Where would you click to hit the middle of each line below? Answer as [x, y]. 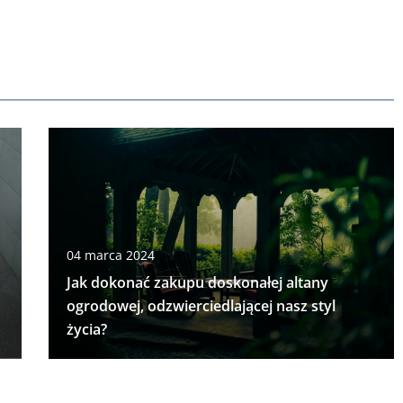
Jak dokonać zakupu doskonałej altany [197, 283]
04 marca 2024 [110, 255]
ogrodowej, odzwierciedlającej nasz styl [201, 306]
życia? [86, 330]
